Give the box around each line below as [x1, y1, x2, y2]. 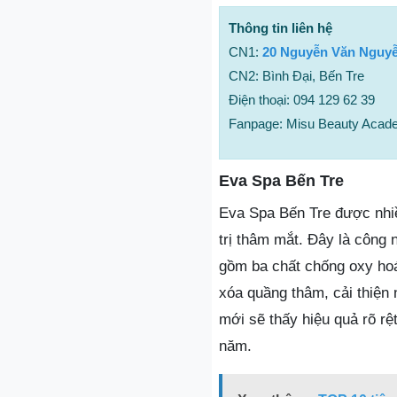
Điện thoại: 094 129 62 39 [229, 91, 375, 107]
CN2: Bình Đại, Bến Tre [229, 67, 364, 83]
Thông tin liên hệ [229, 19, 332, 35]
